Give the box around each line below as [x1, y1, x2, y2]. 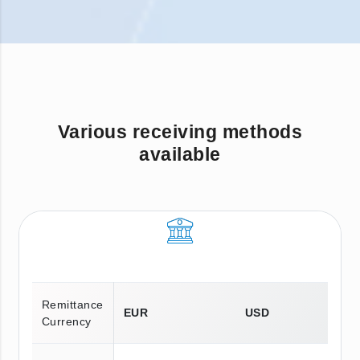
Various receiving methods [58, 121, 302, 142]
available [139, 143, 221, 165]
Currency [42, 314, 92, 328]
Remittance [42, 297, 104, 311]
